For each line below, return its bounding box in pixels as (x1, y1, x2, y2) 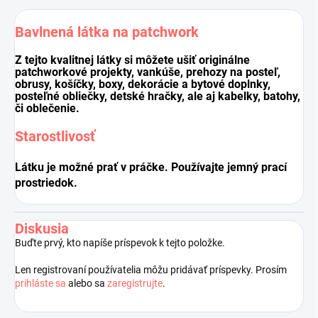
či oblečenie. (15, 102, 79, 116)
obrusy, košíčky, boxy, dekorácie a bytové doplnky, (15, 77, 270, 92)
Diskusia (15, 220, 69, 238)
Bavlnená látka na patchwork (15, 23, 199, 41)
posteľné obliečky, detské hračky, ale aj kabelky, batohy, (15, 89, 300, 104)
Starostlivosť (15, 128, 95, 146)
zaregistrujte (107, 278, 163, 290)
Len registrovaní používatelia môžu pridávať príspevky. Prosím (15, 264, 287, 276)
